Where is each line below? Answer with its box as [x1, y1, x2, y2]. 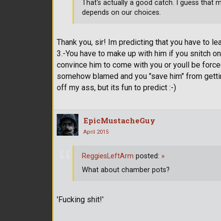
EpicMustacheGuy [83, 115, 155, 126]
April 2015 [83, 129, 109, 136]
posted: [134, 151, 161, 160]
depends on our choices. [82, 8, 161, 17]
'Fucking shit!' [57, 195, 104, 205]
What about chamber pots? [82, 165, 170, 174]
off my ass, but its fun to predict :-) [57, 83, 176, 93]
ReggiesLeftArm [82, 151, 134, 160]
